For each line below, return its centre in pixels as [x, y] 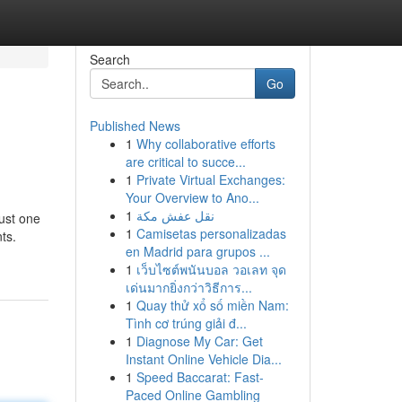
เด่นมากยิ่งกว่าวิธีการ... [188, 287]
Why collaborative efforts [205, 144]
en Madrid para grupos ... [197, 251]
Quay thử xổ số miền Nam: [212, 305]
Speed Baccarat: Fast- [200, 377]
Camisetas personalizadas [211, 233]
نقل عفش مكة [175, 215]
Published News [135, 126]
